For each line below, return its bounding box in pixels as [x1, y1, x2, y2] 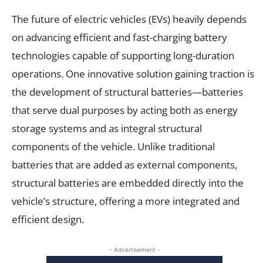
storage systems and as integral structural [12, 121, 202, 135]
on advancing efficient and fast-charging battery [12, 30, 227, 44]
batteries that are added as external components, [12, 157, 237, 171]
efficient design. [12, 212, 84, 226]
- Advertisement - [109, 245, 160, 253]
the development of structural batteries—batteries [12, 85, 243, 99]
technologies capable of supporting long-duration [12, 48, 234, 62]
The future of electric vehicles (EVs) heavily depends [12, 12, 247, 26]
